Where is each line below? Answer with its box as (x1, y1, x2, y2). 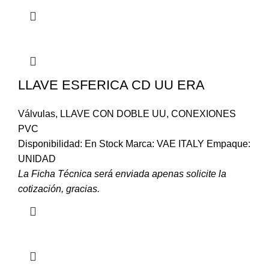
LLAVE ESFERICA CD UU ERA (18, 77, 205, 93)
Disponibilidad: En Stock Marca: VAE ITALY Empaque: (18, 139, 250, 150)
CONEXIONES (171, 109, 236, 119)
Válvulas (18, 109, 55, 119)
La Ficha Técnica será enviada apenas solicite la (18, 169, 226, 180)
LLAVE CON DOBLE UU (60, 109, 166, 119)
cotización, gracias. (18, 184, 100, 195)
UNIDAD (18, 154, 56, 165)
